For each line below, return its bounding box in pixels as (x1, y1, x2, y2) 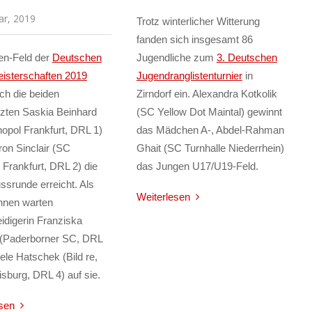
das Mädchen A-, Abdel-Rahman (136, 123, 284, 136)
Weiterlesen (136, 190, 190, 203)
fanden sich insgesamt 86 (136, 33, 253, 45)
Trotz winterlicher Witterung (136, 15, 260, 27)
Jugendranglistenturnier (136, 69, 242, 81)
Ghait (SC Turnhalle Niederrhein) (136, 141, 284, 154)
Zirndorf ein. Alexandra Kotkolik (136, 87, 277, 100)
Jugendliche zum (136, 51, 217, 63)
